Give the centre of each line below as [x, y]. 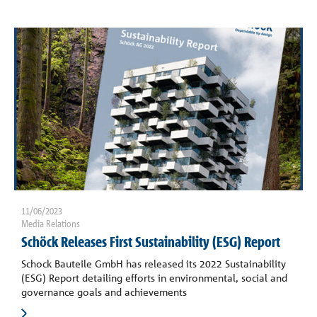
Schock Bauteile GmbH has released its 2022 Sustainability [154, 263]
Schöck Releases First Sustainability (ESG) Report [151, 241]
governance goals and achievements [104, 292]
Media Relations [51, 223]
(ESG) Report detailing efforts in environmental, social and [154, 277]
